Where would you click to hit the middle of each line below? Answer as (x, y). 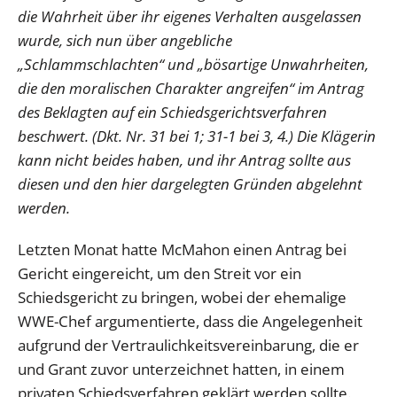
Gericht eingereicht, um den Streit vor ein (160, 274)
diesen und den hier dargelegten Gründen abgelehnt (190, 184)
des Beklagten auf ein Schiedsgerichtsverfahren (172, 113)
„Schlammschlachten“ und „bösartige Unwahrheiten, (193, 65)
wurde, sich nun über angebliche (125, 41)
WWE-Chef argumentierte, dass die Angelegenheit (190, 322)
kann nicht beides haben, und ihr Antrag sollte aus (184, 160)
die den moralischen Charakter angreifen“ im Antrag (191, 89)
